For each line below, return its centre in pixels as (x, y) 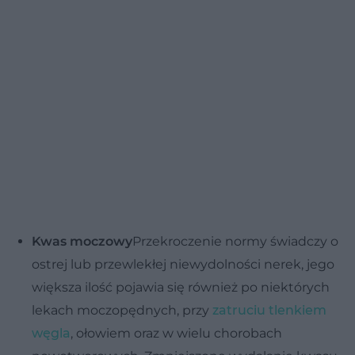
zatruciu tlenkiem (269, 310)
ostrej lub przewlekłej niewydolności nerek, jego (183, 264)
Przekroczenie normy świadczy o (235, 241)
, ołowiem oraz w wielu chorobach (176, 333)
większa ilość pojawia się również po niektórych (181, 287)
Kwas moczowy (82, 241)
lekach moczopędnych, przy (122, 310)
